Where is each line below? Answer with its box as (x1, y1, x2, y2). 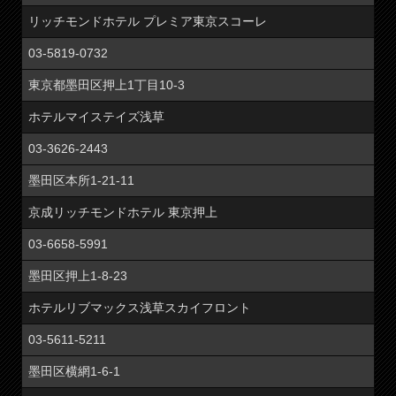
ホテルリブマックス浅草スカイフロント (28, 300, 252, 315)
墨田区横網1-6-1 (28, 363, 121, 378)
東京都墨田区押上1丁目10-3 (28, 77, 186, 92)
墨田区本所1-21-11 (28, 172, 135, 187)
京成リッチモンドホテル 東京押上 (28, 204, 218, 219)
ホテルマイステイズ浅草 (28, 109, 165, 124)
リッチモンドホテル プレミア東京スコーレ (28, 13, 268, 28)
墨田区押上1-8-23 (28, 268, 128, 283)
